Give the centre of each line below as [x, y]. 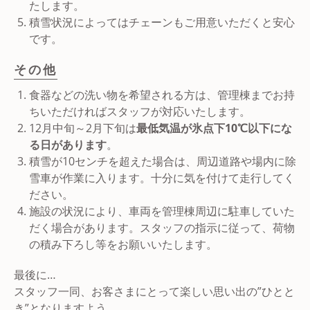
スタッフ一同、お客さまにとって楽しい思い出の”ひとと [154, 291]
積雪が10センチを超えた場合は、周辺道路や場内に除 [163, 161]
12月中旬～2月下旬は [83, 128]
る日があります [68, 144]
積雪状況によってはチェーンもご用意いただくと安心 [162, 22]
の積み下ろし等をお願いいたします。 [123, 244]
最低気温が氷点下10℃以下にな [214, 128]
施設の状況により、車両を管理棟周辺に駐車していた [162, 211]
